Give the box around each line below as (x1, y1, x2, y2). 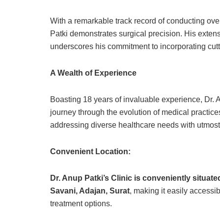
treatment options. (50, 199, 112, 208)
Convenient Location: (50, 147, 131, 156)
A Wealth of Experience (50, 69, 137, 78)
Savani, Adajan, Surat (50, 187, 130, 195)
